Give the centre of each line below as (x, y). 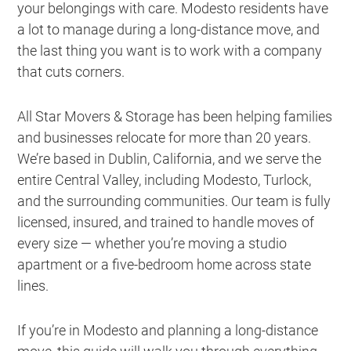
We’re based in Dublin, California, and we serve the (170, 158)
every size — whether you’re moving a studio (152, 243)
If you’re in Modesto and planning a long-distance (168, 330)
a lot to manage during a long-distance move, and (169, 29)
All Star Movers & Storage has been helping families (175, 116)
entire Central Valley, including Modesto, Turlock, (165, 179)
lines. (33, 285)
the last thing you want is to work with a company (170, 50)
